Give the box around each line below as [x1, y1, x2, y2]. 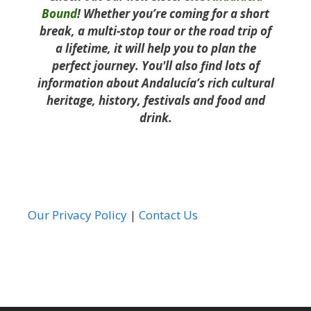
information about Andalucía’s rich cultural [37, 75, 274, 92]
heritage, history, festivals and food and [46, 92, 265, 109]
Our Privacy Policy [28, 207, 127, 224]
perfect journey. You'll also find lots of [51, 58, 260, 74]
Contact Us [139, 207, 198, 224]
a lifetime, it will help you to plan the [55, 40, 256, 57]
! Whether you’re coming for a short [77, 6, 269, 22]
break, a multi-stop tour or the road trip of [40, 23, 271, 40]
